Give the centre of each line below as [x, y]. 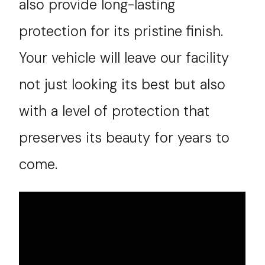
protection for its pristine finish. [121, 31]
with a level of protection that [114, 111]
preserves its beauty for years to [125, 138]
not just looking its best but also [122, 84]
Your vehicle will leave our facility [124, 58]
